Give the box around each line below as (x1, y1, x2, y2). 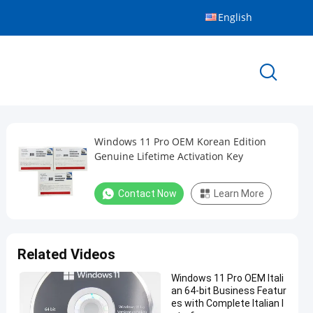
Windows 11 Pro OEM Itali (171, 272, 284, 284)
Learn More (214, 188, 264, 199)
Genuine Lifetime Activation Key (226, 150, 243, 163)
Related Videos (17, 246, 115, 263)
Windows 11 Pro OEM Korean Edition (94, 135, 266, 148)
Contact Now (118, 188, 177, 199)
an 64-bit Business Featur (171, 285, 286, 296)
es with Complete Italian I (171, 298, 284, 309)
